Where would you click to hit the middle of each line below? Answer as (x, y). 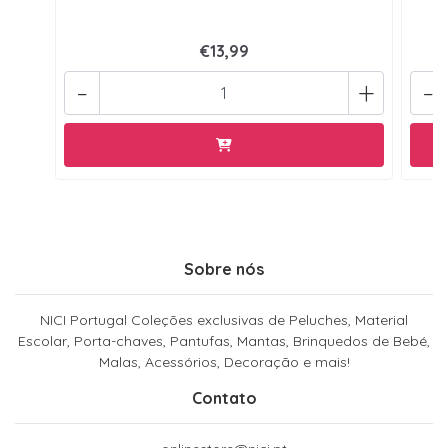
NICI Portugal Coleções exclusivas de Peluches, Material (224, 320)
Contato (224, 398)
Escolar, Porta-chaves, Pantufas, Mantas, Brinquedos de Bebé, (224, 341)
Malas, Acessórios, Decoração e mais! (224, 362)
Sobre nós (224, 269)
